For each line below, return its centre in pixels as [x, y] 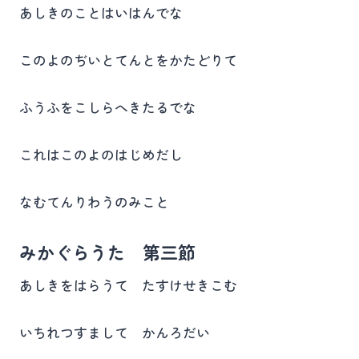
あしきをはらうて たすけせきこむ [128, 285]
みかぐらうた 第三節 [107, 252]
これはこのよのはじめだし [101, 154]
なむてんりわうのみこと [94, 202]
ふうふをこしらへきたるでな [108, 107]
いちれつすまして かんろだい [115, 332]
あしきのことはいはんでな [101, 12]
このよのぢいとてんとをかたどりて [128, 60]
